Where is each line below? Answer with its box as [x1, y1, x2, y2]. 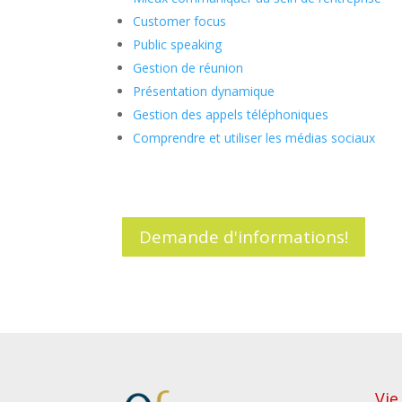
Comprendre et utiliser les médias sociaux [133, 129, 376, 146]
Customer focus [133, 13, 227, 30]
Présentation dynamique [133, 83, 275, 100]
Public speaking [133, 36, 223, 53]
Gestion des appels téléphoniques [133, 106, 329, 123]
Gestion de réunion [133, 59, 244, 76]
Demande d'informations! [139, 224, 349, 249]
